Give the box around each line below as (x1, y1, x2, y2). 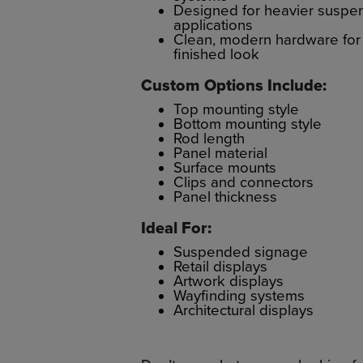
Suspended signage (173, 242, 308, 261)
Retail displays (173, 257, 267, 275)
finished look (173, 45, 259, 63)
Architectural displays (173, 301, 314, 319)
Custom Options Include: (141, 75, 327, 96)
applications (173, 15, 253, 34)
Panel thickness (173, 187, 277, 206)
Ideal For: (141, 218, 211, 238)
